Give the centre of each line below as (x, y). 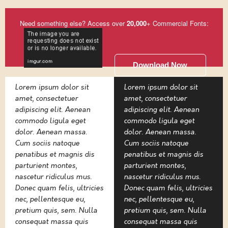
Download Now (160, 65)
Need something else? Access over (73, 23)
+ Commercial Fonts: (177, 23)
